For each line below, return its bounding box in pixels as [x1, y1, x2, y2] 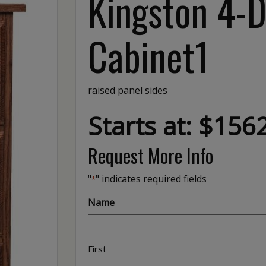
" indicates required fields [96, 172, 207, 185]
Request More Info [88, 141, 214, 169]
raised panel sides [88, 83, 168, 97]
